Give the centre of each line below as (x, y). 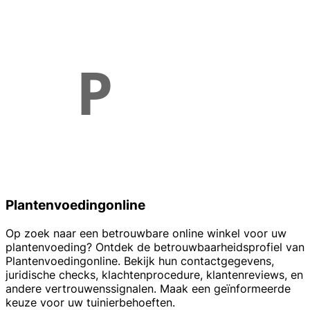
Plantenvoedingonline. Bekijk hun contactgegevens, (140, 261)
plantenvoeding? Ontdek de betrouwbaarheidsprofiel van (155, 247)
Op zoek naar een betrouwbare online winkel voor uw (146, 233)
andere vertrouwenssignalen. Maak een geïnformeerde (148, 288)
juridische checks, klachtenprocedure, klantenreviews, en (154, 274)
